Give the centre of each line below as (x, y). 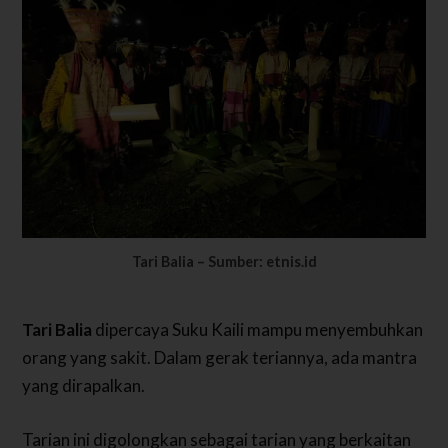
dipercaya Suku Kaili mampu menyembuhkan (258, 330)
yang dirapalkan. (84, 386)
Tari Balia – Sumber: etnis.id (224, 261)
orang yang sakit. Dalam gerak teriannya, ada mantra (220, 358)
